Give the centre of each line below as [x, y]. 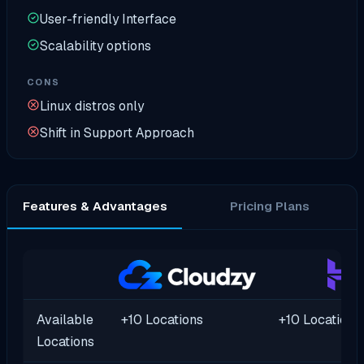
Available [65, 319]
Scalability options [95, 45]
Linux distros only [92, 106]
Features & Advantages [95, 207]
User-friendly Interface [108, 19]
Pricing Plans [269, 207]
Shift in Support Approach [117, 132]
